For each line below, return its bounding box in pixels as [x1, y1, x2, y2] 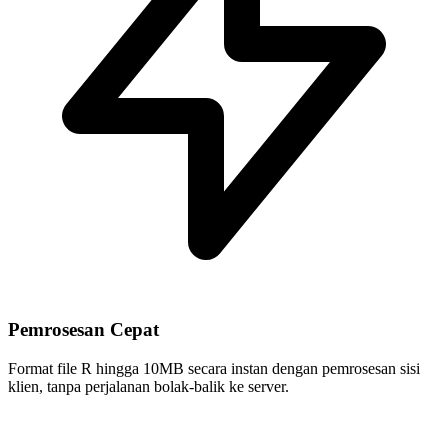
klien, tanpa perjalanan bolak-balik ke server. [8, 377, 289, 395]
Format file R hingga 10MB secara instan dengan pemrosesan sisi [8, 359, 420, 377]
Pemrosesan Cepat [8, 318, 159, 340]
